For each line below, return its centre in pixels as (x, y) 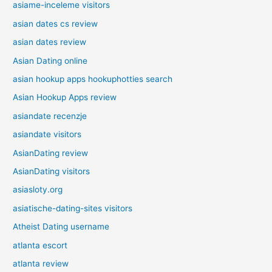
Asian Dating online (50, 60)
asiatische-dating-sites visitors (73, 208)
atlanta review (41, 264)
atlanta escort (40, 245)
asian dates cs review (56, 23)
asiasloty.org (38, 190)
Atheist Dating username (61, 227)
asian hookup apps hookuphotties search (93, 79)
